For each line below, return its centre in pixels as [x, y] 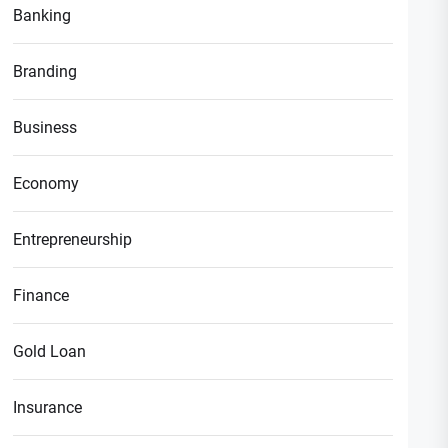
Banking [42, 15]
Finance [41, 295]
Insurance [48, 407]
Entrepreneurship [73, 239]
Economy [46, 183]
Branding [45, 71]
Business [45, 127]
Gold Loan [50, 351]
